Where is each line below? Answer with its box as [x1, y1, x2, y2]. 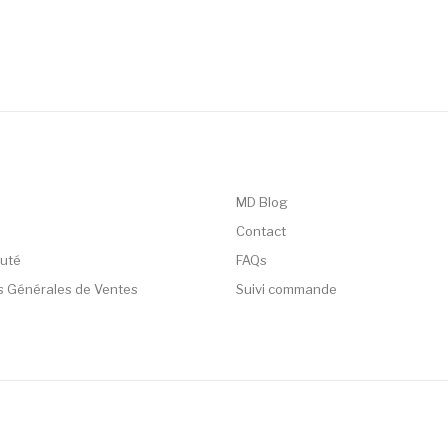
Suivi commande [236, 280, 337, 297]
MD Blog [236, 193, 288, 210]
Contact [236, 222, 286, 239]
